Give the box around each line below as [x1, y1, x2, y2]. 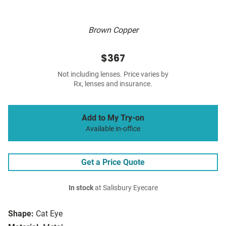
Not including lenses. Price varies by [58, 70, 168, 79]
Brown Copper [88, 25, 138, 35]
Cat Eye [36, 209, 63, 219]
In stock [68, 184, 93, 193]
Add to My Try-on [82, 113, 144, 123]
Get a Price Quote [81, 157, 145, 167]
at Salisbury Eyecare [93, 184, 158, 193]
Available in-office [86, 125, 140, 134]
